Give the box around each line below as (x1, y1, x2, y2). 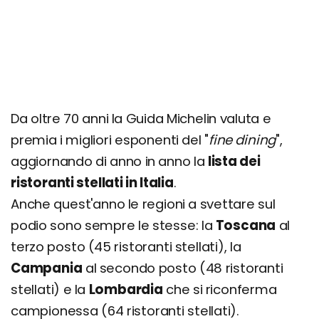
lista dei (207, 152, 261, 170)
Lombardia (88, 281, 163, 298)
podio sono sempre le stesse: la (11, 216, 216, 234)
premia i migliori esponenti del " (11, 131, 209, 149)
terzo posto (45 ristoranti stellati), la (11, 238, 241, 256)
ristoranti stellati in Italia (11, 174, 174, 192)
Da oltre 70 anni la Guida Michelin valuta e (11, 110, 271, 127)
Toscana (215, 216, 276, 234)
